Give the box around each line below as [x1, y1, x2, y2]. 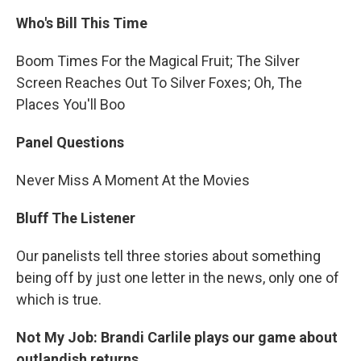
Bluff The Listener [16, 210, 135, 227]
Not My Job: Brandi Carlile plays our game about [16, 329, 338, 346]
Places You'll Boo [16, 96, 125, 114]
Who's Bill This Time [16, 15, 147, 32]
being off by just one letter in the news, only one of [16, 269, 339, 287]
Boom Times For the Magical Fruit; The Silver [16, 52, 300, 70]
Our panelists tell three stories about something [16, 247, 321, 265]
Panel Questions [16, 134, 124, 151]
